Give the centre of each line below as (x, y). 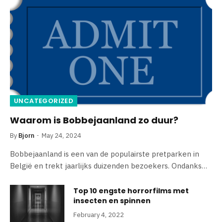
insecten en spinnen (112, 200)
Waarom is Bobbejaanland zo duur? (94, 120)
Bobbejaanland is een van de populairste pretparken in (105, 154)
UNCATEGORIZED (44, 101)
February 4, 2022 (99, 215)
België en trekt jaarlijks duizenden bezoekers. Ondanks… (109, 166)
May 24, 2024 (61, 135)
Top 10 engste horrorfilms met (131, 191)
